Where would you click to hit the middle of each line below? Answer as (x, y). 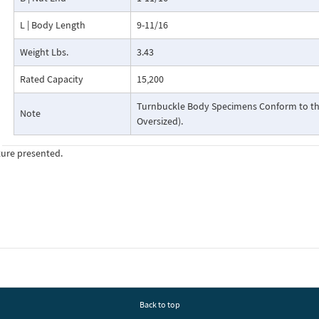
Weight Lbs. (44, 52)
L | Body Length (52, 25)
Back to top (159, 304)
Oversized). (159, 121)
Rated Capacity (51, 79)
